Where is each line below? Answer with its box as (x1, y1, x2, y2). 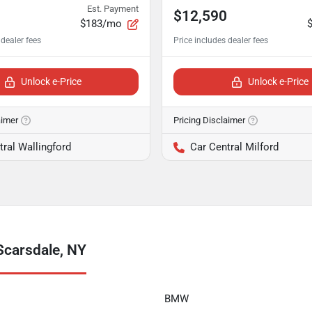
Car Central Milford (190, 141, 279, 153)
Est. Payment (87, 3, 139, 14)
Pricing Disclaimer (173, 115, 245, 125)
